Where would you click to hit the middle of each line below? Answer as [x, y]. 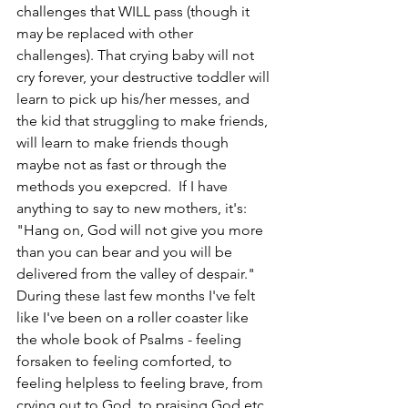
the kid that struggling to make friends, [144, 120]
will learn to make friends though [124, 142]
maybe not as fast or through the [123, 164]
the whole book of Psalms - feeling [131, 339]
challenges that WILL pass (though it [135, 11]
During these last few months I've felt [138, 295]
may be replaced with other [107, 33]
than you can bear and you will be [126, 251]
